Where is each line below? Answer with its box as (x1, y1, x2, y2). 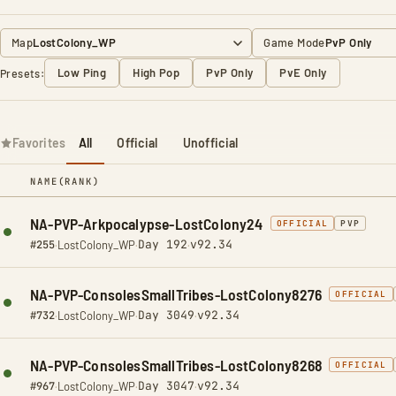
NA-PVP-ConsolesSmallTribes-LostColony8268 (30, 355, 323, 375)
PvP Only (206, 65, 254, 80)
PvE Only (279, 65, 327, 80)
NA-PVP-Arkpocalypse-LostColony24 (30, 214, 263, 233)
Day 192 (138, 237, 187, 252)
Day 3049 (138, 308, 194, 323)
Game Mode (263, 35, 325, 49)
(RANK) (57, 175, 100, 187)
